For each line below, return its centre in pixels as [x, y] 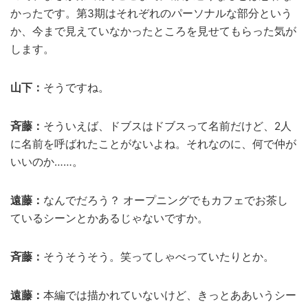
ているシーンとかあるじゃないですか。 [109, 218]
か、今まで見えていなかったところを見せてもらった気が [153, 31]
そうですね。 [76, 87]
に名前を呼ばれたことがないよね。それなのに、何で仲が [153, 144]
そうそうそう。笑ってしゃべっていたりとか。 [159, 256]
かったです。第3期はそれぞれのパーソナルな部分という [151, 13]
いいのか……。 [47, 162]
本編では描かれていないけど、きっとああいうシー [170, 295]
